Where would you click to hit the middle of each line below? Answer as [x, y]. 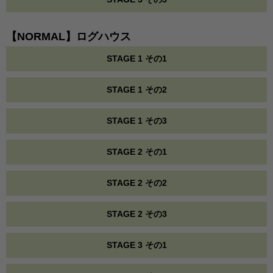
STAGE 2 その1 [136, 152]
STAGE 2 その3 [136, 214]
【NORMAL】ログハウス [69, 37]
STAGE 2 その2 [136, 183]
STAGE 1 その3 [136, 121]
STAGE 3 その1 [136, 245]
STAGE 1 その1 [136, 58]
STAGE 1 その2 [136, 90]
